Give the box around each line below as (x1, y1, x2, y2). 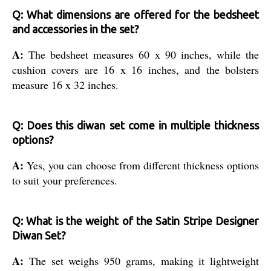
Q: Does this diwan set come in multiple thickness (12, 119, 259, 131)
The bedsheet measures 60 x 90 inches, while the (28, 47, 260, 62)
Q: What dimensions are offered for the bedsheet (12, 8, 259, 21)
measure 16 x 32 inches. (12, 77, 119, 92)
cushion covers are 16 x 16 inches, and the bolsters (12, 62, 259, 77)
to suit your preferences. (12, 172, 117, 188)
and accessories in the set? (12, 22, 139, 35)
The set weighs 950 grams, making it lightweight (28, 253, 259, 268)
